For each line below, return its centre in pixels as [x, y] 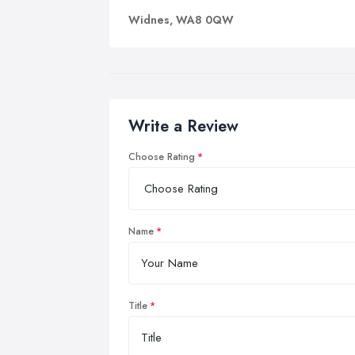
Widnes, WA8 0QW [181, 19]
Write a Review [183, 126]
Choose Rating [162, 157]
